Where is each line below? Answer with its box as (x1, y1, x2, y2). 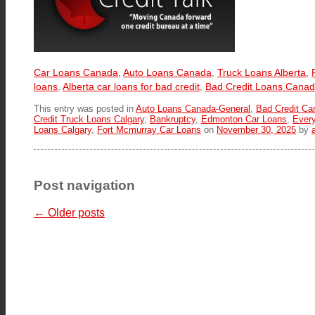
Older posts (45, 206, 105, 219)
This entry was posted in (34, 103, 136, 114)
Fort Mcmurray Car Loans (97, 124, 201, 135)
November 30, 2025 (217, 124, 296, 135)
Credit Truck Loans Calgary (34, 113, 144, 124)
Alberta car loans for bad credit (63, 80, 200, 92)
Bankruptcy (150, 113, 195, 124)
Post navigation (34, 177, 135, 193)
